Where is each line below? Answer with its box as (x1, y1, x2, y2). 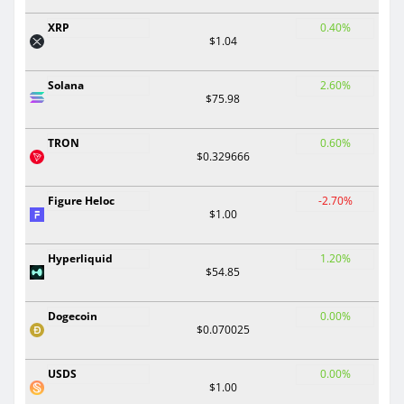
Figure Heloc (48, 192, 115, 208)
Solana (48, 77, 84, 93)
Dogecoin (48, 308, 97, 324)
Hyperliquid (48, 250, 113, 266)
